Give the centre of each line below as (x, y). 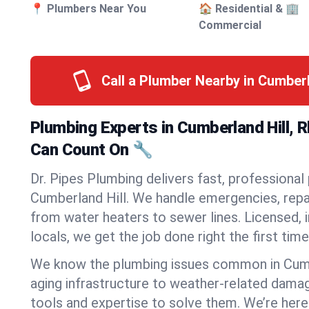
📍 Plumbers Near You (88, 9)
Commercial (230, 25)
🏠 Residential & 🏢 (249, 9)
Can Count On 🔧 (92, 150)
